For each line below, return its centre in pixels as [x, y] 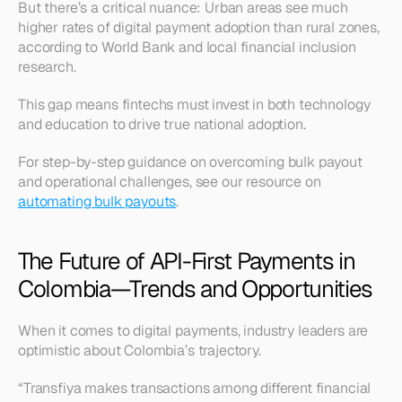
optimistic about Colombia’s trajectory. [140, 350]
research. [47, 67]
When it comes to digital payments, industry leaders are [193, 331]
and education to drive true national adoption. [162, 124]
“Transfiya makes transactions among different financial [195, 388]
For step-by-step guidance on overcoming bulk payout [190, 162]
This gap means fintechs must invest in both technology [194, 105]
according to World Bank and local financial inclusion [187, 47]
